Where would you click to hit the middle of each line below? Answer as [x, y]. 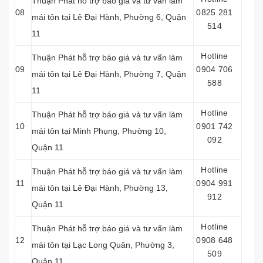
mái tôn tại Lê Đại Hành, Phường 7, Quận [109, 74]
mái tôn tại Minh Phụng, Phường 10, [99, 131]
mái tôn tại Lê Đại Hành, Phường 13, [100, 188]
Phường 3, [155, 245]
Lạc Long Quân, [104, 245]
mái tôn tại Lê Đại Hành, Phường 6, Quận [109, 17]
